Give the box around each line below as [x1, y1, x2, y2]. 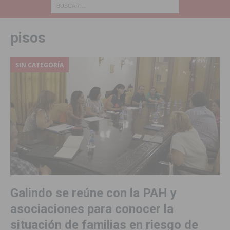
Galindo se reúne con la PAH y [10, 186, 177, 201]
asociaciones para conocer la [10, 202, 174, 217]
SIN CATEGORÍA [15, 60, 64, 69]
